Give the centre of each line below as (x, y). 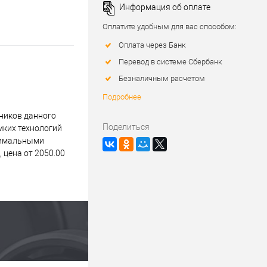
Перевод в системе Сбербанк (170, 62)
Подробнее (122, 97)
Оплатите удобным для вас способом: (170, 27)
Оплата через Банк (152, 45)
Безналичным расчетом (162, 79)
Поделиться (126, 127)
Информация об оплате (164, 7)
